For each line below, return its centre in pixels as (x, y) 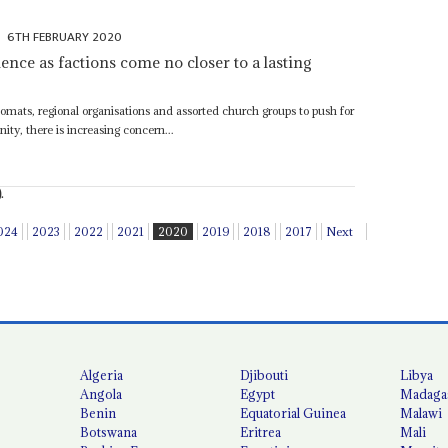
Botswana (109, 431)
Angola (101, 393)
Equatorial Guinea (293, 412)
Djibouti (264, 374)
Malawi (421, 412)
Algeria (102, 374)
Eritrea (261, 431)
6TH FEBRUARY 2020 (65, 37)
